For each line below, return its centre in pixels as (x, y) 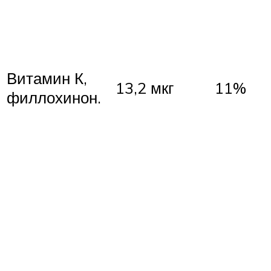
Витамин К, (47, 78)
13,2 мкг (145, 88)
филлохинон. (54, 98)
